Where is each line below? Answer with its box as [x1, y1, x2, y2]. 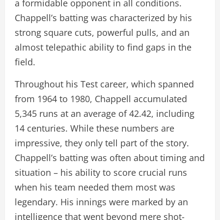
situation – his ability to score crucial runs [15, 166, 187, 178]
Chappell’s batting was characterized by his [15, 11, 192, 24]
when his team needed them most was [15, 181, 175, 193]
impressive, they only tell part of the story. [15, 137, 189, 149]
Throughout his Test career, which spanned [15, 78, 194, 90]
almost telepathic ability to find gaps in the [15, 41, 192, 53]
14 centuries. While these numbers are [15, 122, 174, 134]
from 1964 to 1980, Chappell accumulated [15, 92, 187, 105]
